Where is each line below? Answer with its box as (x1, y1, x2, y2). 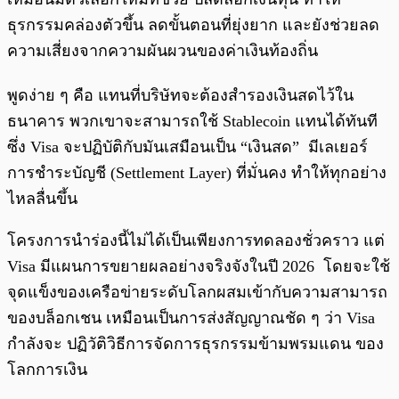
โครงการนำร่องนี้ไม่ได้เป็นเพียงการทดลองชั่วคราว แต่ (7, 232, 385, 250)
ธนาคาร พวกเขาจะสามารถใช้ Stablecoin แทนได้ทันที (7, 112, 378, 131)
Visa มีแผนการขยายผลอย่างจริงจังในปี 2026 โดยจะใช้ (7, 257, 390, 276)
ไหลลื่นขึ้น (7, 190, 77, 208)
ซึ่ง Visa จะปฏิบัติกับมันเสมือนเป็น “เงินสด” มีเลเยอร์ (7, 138, 368, 157)
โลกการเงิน (7, 361, 87, 379)
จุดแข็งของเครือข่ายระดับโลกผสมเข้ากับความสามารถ (7, 283, 387, 302)
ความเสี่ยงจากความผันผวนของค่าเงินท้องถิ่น (7, 42, 318, 61)
